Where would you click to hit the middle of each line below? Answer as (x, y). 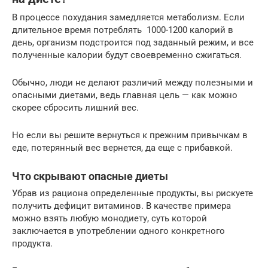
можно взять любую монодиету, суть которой (109, 218)
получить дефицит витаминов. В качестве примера (121, 205)
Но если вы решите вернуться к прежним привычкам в (130, 135)
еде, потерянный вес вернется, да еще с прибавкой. (122, 147)
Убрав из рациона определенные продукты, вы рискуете (133, 193)
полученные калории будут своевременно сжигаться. (127, 55)
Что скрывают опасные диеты (90, 176)
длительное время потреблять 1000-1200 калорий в (123, 30)
